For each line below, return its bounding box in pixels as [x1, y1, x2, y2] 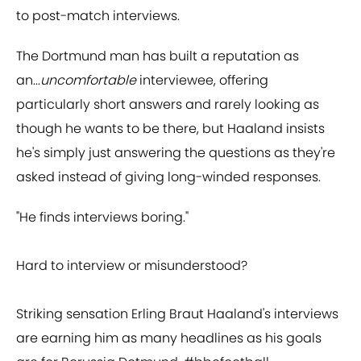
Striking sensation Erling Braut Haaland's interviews [16, 305, 338, 324]
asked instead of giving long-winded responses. [16, 168, 321, 187]
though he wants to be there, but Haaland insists [16, 119, 325, 139]
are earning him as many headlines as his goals [16, 329, 322, 348]
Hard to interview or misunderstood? [16, 256, 247, 276]
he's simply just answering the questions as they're [16, 143, 335, 163]
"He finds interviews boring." [16, 208, 189, 227]
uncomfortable [40, 71, 136, 90]
